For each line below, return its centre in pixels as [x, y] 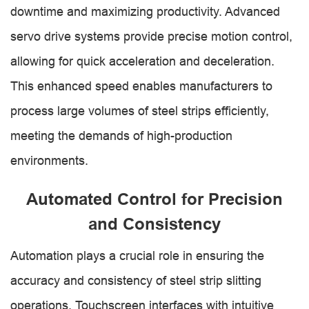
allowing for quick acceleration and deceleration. [142, 61]
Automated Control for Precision [154, 199]
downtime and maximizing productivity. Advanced [145, 11]
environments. [49, 160]
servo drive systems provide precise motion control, [151, 36]
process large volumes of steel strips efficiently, [140, 111]
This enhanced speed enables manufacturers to [141, 86]
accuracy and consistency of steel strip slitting [136, 280]
